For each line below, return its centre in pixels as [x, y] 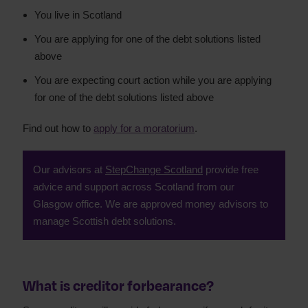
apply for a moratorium [144, 128]
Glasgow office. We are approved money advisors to [151, 204]
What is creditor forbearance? [118, 286]
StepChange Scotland [154, 169]
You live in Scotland [78, 15]
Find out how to [58, 128]
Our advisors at [69, 169]
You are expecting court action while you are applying [153, 80]
